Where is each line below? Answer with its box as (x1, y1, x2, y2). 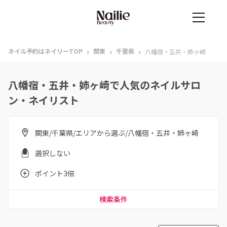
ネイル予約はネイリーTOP (8, 47, 83, 55)
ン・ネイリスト (8, 93, 79, 107)
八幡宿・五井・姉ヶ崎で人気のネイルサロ (8, 78, 201, 92)
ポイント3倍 (35, 168, 74, 178)
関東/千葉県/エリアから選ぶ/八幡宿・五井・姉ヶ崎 (35, 128, 199, 138)
